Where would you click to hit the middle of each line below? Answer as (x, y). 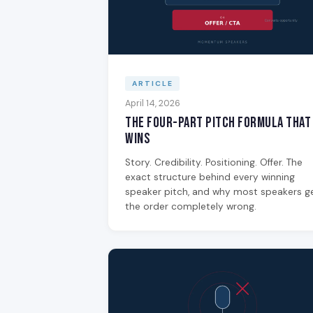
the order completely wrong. (191, 206)
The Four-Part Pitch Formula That (218, 122)
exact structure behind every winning (210, 177)
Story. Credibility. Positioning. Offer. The (214, 162)
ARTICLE (152, 84)
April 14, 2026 (153, 103)
